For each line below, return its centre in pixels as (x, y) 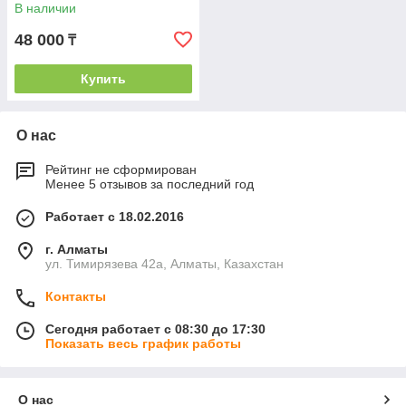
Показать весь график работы (143, 344)
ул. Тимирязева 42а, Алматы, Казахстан (164, 264)
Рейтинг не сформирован (121, 170)
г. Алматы (77, 250)
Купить (103, 79)
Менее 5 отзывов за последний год (150, 184)
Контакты (76, 297)
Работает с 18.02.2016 (115, 217)
